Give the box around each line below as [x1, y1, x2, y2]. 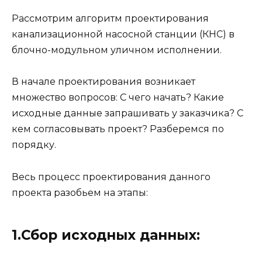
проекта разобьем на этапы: [12, 187, 148, 198]
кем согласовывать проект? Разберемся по [12, 123, 224, 135]
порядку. [12, 139, 56, 151]
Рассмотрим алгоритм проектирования [12, 13, 209, 25]
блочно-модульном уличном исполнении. [12, 44, 222, 56]
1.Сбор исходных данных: [12, 226, 200, 243]
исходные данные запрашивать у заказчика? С [12, 108, 243, 119]
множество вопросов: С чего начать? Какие [12, 92, 224, 104]
